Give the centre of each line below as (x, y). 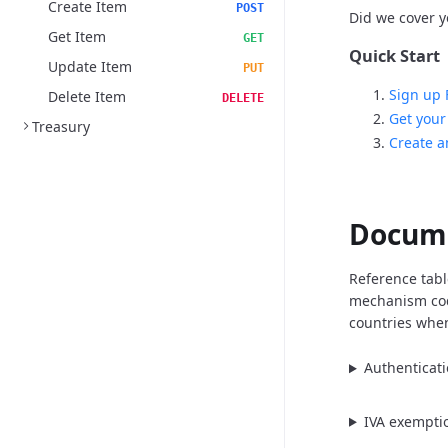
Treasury (61, 126)
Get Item (77, 36)
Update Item (90, 66)
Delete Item (87, 96)
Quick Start (394, 56)
